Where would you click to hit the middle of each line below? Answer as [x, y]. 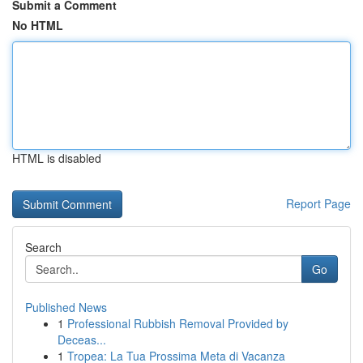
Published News [66, 307]
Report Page [318, 203]
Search [43, 247]
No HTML [38, 25]
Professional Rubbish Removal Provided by [178, 323]
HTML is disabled [57, 158]
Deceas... [82, 340]
